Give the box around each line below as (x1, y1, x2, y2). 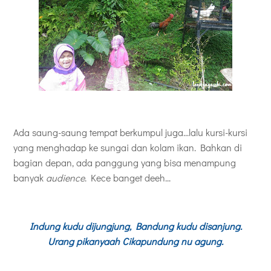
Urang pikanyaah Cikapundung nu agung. (48, 234, 223, 247)
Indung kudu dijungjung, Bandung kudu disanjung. (29, 219, 242, 232)
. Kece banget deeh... (85, 171, 171, 184)
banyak (13, 171, 46, 184)
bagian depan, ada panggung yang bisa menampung (13, 155, 236, 169)
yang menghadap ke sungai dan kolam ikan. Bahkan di (13, 140, 242, 154)
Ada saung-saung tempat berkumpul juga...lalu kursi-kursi (13, 125, 247, 139)
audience (46, 171, 85, 184)
